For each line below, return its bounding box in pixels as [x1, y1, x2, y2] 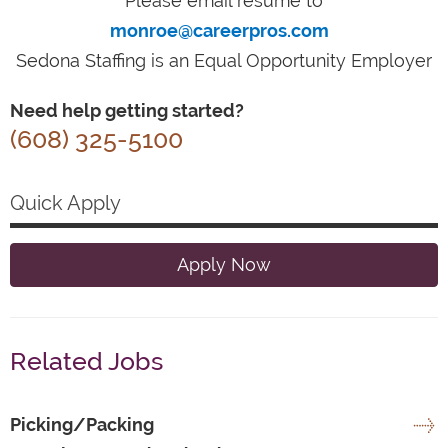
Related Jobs [10, 345, 163, 376]
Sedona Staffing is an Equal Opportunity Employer [16, 49, 432, 71]
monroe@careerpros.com [109, 19, 329, 41]
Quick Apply [10, 190, 121, 215]
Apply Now [177, 253, 271, 275]
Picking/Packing [10, 413, 154, 435]
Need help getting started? [10, 99, 244, 121]
